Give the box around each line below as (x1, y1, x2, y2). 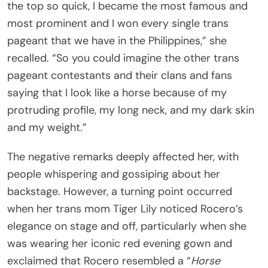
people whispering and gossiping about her (7, 166, 220, 181)
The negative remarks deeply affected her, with (7, 149, 239, 164)
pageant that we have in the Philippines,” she (7, 33, 227, 48)
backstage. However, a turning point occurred (7, 184, 232, 199)
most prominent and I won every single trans (7, 16, 229, 31)
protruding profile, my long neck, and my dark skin (7, 102, 254, 117)
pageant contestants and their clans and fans (7, 68, 232, 83)
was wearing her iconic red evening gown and (7, 236, 232, 251)
